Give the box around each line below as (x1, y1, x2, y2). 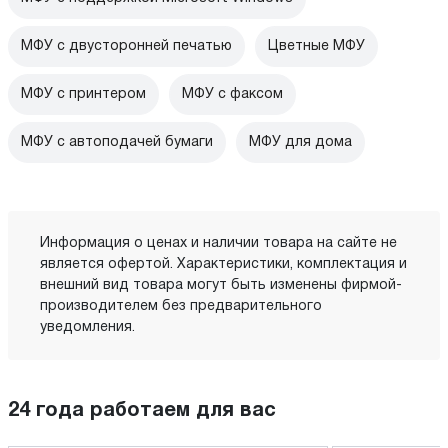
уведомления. (40, 320, 135, 334)
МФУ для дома (249, 135, 352, 149)
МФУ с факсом (182, 87, 283, 101)
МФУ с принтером (21, 87, 146, 101)
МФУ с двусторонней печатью (21, 39, 232, 53)
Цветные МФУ (268, 39, 365, 53)
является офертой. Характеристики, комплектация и (40, 257, 407, 271)
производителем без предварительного (40, 299, 322, 313)
